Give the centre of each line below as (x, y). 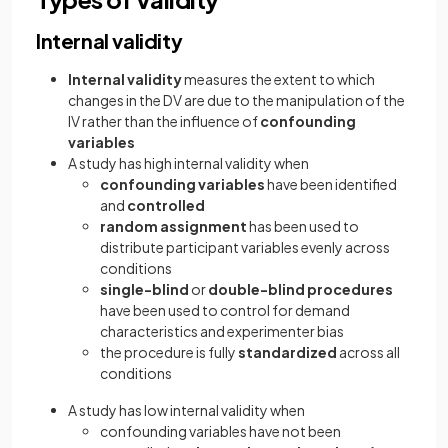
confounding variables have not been (220, 431)
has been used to (303, 226)
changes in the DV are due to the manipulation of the (236, 100)
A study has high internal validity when (188, 163)
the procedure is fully (169, 352)
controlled (166, 205)
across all (369, 352)
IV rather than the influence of (164, 121)
